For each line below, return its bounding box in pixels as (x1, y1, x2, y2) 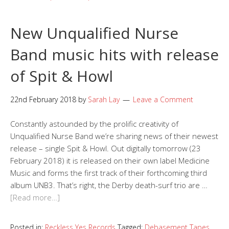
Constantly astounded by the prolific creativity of (10, 119, 178, 129)
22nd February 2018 (10, 95, 76, 105)
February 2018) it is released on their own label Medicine (10, 155, 210, 166)
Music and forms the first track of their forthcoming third (10, 168, 207, 178)
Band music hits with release (10, 44, 219, 65)
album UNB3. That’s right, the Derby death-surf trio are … (10, 180, 208, 191)
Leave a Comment (133, 95, 193, 105)
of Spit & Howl (10, 65, 113, 87)
